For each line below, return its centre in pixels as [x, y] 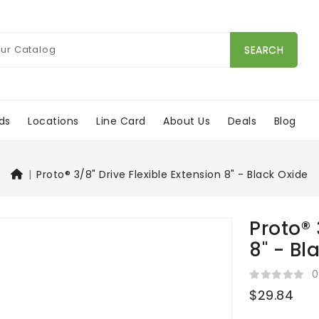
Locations [53, 121]
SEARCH [264, 49]
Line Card [121, 121]
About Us [187, 121]
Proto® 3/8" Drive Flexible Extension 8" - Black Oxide [172, 175]
